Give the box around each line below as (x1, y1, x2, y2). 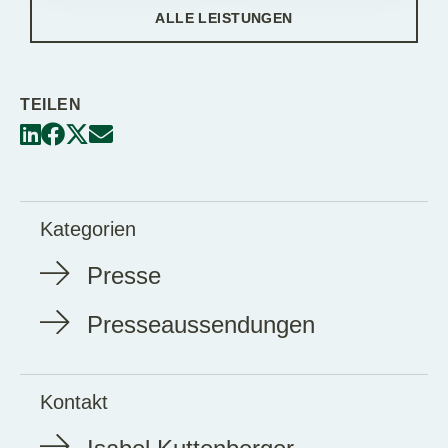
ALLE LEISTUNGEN (155, 9, 293, 26)
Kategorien (40, 217, 136, 240)
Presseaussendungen (87, 310, 315, 338)
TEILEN (20, 95, 81, 113)
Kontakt (40, 390, 108, 413)
